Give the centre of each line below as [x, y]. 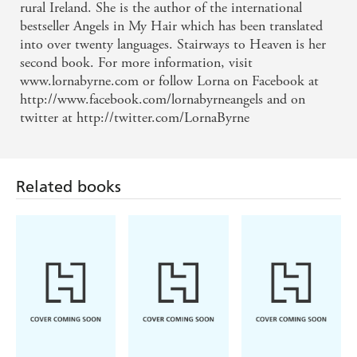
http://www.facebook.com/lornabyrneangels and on [163, 100]
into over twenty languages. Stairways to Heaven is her [173, 45]
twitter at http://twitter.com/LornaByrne [135, 118]
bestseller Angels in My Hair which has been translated [171, 26]
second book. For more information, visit [136, 63]
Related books [69, 187]
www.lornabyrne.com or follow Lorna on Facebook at [169, 81]
